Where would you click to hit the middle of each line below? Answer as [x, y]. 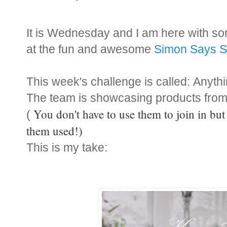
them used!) [54, 131]
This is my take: [67, 148]
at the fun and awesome [90, 49]
